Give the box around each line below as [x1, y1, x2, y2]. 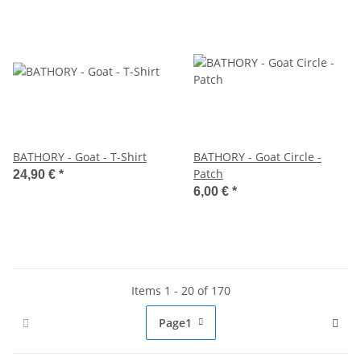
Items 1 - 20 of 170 [131, 282, 230, 298]
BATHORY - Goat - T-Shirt [13, 148, 147, 164]
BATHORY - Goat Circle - [193, 148, 322, 164]
